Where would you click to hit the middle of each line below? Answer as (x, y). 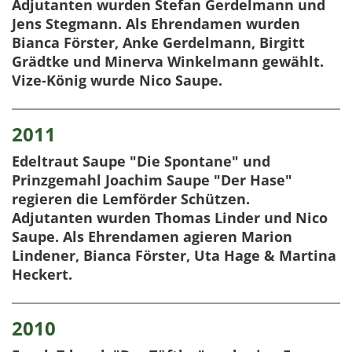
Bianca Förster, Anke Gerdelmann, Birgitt (158, 43)
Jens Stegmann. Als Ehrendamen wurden (156, 24)
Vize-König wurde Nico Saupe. (117, 81)
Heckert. (42, 275)
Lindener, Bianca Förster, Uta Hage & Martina (174, 256)
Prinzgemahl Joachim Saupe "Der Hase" (152, 180)
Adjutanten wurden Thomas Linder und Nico (170, 218)
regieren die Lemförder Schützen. (131, 199)
